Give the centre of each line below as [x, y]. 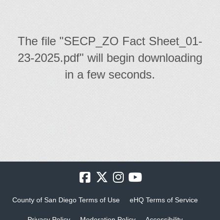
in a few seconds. [110, 74]
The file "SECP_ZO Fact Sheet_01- [110, 41]
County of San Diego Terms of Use [66, 200]
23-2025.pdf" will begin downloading [110, 57]
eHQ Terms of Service [164, 200]
